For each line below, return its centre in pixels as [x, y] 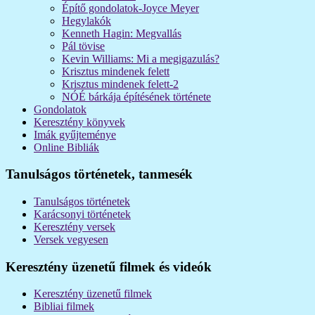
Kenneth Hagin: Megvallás [122, 33]
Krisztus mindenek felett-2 [120, 84]
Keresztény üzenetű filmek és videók [109, 266]
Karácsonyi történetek [82, 214]
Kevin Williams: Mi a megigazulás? [141, 58]
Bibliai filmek [64, 307]
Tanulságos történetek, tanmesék [99, 174]
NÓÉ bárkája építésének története [136, 96]
